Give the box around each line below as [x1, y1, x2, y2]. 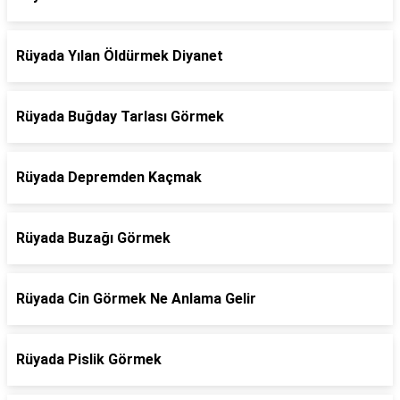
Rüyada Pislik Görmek [16, 351, 162, 368]
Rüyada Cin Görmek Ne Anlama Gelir [16, 290, 256, 307]
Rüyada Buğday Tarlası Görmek [16, 108, 224, 125]
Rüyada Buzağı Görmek [16, 229, 171, 246]
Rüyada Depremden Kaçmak [16, 169, 202, 186]
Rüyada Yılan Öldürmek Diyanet [16, 47, 223, 64]
